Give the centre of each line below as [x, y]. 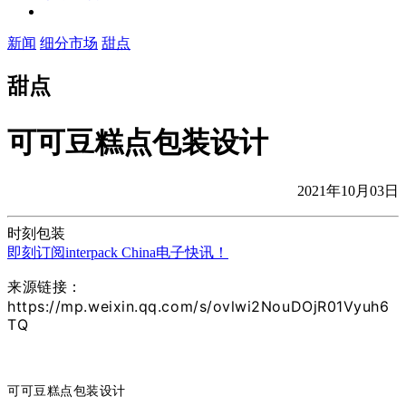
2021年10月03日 [348, 191]
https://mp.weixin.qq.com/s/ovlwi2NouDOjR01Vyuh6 [198, 307]
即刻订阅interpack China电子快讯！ [118, 253]
